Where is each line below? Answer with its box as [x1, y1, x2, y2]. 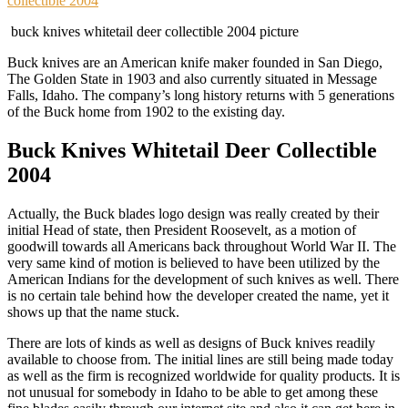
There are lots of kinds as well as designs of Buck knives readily [7, 334, 375, 351]
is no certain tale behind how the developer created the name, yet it [7, 287, 389, 303]
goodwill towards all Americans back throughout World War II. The [7, 238, 396, 254]
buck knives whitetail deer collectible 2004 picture [7, 23, 299, 39]
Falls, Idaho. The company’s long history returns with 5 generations [7, 87, 394, 103]
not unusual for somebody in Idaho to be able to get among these [7, 383, 378, 400]
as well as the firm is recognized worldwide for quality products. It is [7, 367, 400, 383]
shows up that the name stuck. [7, 303, 179, 320]
